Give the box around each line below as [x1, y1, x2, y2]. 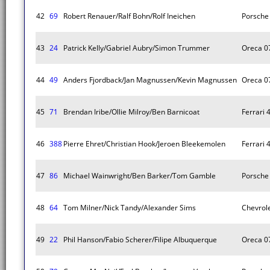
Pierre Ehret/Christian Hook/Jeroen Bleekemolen [63, 139, 225, 149]
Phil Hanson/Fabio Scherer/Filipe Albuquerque [63, 234, 217, 245]
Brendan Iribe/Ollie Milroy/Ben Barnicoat [63, 107, 199, 117]
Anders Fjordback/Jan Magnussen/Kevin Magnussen [63, 75, 237, 85]
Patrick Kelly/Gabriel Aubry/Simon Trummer [63, 43, 210, 53]
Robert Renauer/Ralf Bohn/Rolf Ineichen [63, 11, 195, 21]
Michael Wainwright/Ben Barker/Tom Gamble [63, 171, 216, 181]
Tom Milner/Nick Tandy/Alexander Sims [63, 202, 196, 213]
